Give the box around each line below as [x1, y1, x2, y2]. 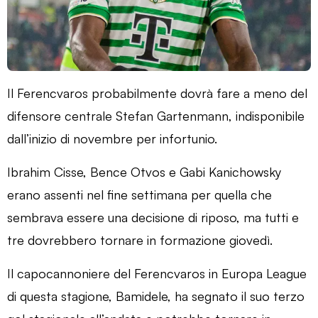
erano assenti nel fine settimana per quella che [7, 186, 272, 202]
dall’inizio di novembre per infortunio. [7, 130, 217, 146]
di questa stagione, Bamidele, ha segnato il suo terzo [7, 287, 305, 304]
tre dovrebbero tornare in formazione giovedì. [7, 231, 273, 248]
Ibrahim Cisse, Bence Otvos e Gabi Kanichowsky [7, 163, 281, 180]
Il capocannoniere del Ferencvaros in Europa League [7, 265, 307, 281]
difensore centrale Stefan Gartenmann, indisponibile [7, 107, 305, 124]
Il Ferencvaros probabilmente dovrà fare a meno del [7, 84, 307, 101]
